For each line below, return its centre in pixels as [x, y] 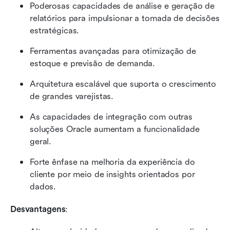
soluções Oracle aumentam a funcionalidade [115, 129]
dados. [43, 187]
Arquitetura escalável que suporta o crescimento [123, 84]
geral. [41, 142]
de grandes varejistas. [72, 97]
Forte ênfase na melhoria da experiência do [112, 162]
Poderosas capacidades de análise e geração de [122, 6]
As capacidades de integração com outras [111, 117]
